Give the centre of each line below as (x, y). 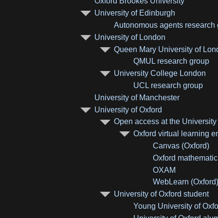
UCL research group (168, 86)
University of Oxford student (162, 194)
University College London (160, 73)
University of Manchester (137, 97)
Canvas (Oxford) (181, 146)
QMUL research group (172, 61)
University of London (130, 37)
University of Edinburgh (135, 13)
